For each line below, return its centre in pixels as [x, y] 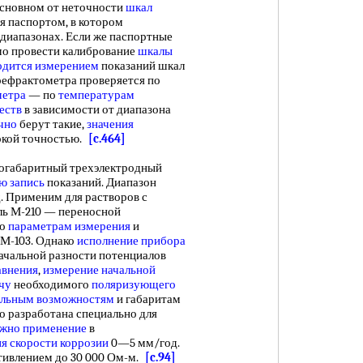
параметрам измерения [69, 226]
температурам [96, 95]
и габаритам [147, 299]
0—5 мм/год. [144, 343]
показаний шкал [142, 66]
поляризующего [134, 284]
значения [110, 124]
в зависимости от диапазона [96, 109]
